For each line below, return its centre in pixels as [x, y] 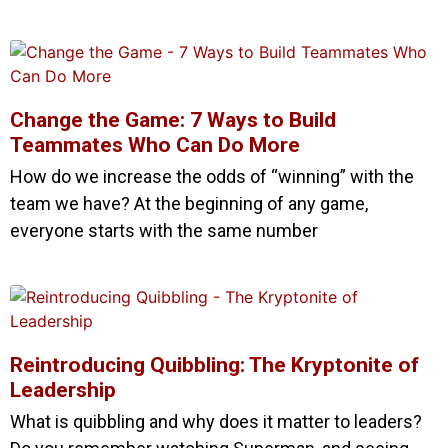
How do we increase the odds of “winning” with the [212, 176]
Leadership [63, 389]
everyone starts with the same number [164, 230]
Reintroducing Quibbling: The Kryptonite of [214, 364]
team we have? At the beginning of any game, [189, 203]
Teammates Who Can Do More [155, 144]
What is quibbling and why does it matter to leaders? [216, 421]
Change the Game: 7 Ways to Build [173, 119]
